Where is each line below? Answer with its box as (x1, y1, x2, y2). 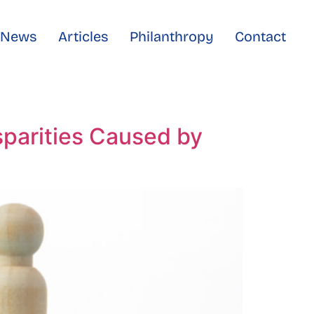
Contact (234, 27, 286, 45)
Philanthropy (129, 27, 214, 45)
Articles (57, 27, 109, 45)
